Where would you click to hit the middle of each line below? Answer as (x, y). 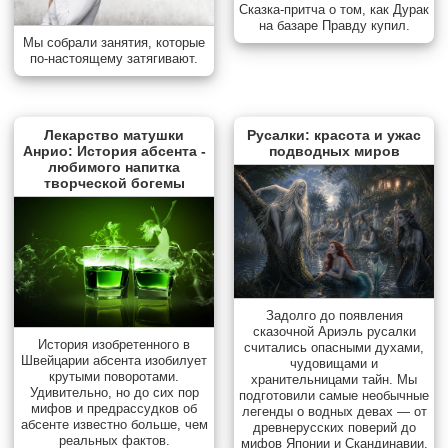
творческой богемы (114, 182)
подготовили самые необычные (334, 395)
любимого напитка (114, 166)
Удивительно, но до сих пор (114, 392)
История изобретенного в (114, 344)
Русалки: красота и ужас (334, 134)
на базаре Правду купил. (334, 25)
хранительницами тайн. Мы (334, 379)
